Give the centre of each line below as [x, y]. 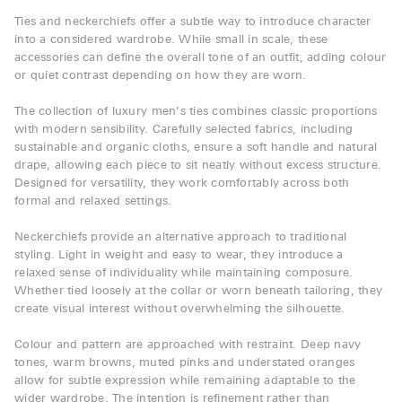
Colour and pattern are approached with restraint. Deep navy [188, 345]
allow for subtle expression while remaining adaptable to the [185, 381]
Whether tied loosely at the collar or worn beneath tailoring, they [199, 292]
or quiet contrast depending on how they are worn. [161, 76]
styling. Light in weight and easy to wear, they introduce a [179, 256]
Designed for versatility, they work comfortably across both [182, 184]
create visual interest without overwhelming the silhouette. [180, 310]
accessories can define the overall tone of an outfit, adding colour [201, 58]
